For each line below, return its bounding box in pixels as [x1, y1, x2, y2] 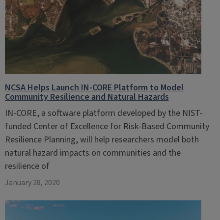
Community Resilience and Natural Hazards [4, 91, 169, 103]
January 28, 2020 [4, 177, 60, 188]
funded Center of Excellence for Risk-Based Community [4, 120, 209, 133]
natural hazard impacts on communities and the [4, 147, 181, 159]
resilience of [4, 160, 50, 172]
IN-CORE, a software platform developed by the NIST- [4, 107, 203, 119]
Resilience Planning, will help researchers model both [4, 134, 199, 146]
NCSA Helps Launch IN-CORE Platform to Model [4, 82, 184, 94]
